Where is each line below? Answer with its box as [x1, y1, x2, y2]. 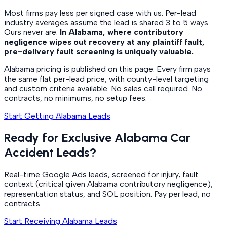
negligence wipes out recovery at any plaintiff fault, [4, 36, 205, 47]
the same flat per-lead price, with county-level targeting [4, 73, 209, 84]
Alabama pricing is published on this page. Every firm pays [4, 64, 211, 74]
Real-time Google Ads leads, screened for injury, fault [4, 170, 199, 180]
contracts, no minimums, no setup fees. [4, 93, 147, 103]
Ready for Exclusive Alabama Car [4, 130, 191, 145]
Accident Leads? [4, 145, 96, 160]
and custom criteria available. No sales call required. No [4, 83, 202, 93]
